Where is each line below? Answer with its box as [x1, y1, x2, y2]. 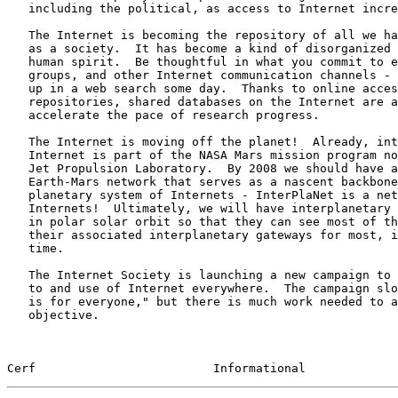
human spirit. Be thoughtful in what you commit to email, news [7, 54, 28, 68]
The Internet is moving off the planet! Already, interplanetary [7, 134, 28, 148]
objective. [7, 307, 28, 322]
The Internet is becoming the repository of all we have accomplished [7, 28, 28, 42]
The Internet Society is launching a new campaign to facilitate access [7, 267, 28, 282]
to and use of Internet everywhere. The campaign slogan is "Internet [7, 281, 28, 295]
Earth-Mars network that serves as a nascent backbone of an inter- [7, 174, 28, 188]
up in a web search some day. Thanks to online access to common [7, 81, 28, 95]
